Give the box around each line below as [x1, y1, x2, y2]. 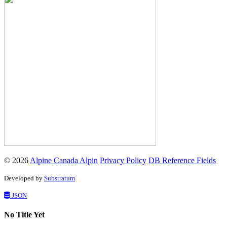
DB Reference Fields [148, 156, 216, 165]
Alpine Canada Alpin [30, 156, 98, 165]
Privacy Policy [100, 156, 146, 165]
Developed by [4, 174, 44, 182]
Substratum [44, 174, 75, 182]
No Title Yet [4, 210, 45, 219]
